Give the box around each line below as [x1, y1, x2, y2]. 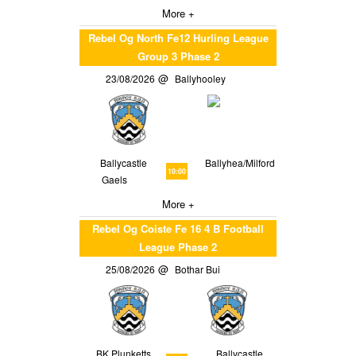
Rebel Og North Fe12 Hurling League [87, 29, 269, 45]
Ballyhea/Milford [205, 155, 276, 169]
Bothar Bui [175, 261, 226, 276]
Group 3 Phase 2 [137, 48, 219, 64]
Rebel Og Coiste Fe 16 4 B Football [92, 220, 264, 236]
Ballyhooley [175, 71, 231, 85]
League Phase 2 [139, 238, 217, 254]
